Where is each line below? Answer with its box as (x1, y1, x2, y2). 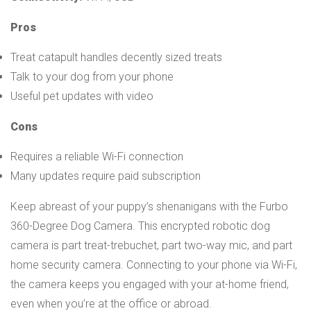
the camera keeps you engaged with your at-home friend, (10, 277, 289, 291)
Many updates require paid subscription (10, 169, 201, 183)
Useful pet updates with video (10, 89, 153, 103)
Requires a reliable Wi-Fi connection (10, 149, 183, 163)
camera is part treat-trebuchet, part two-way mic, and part (10, 238, 292, 252)
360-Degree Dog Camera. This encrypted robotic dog (10, 219, 270, 233)
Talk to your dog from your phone (10, 69, 174, 83)
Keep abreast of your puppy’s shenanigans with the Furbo (10, 199, 288, 213)
